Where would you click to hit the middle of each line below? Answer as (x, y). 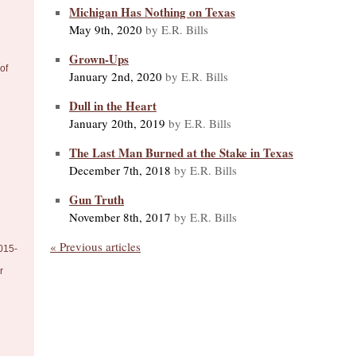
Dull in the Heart (113, 105)
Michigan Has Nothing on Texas (152, 12)
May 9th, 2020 (106, 29)
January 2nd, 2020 (116, 76)
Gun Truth (97, 199)
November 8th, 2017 (120, 217)
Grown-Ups (99, 58)
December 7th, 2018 (120, 170)
